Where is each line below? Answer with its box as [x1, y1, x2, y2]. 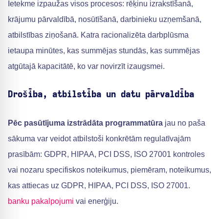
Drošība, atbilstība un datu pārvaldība [8, 90, 194, 99]
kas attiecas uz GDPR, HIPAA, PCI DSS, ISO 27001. [8, 181, 190, 190]
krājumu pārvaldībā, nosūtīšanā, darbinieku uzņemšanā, [8, 15, 201, 23]
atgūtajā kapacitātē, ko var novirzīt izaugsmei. [8, 62, 165, 70]
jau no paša [163, 119, 205, 127]
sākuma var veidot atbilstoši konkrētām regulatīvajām [8, 134, 191, 143]
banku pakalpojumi [8, 197, 74, 205]
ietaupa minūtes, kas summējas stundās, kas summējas [8, 46, 200, 55]
